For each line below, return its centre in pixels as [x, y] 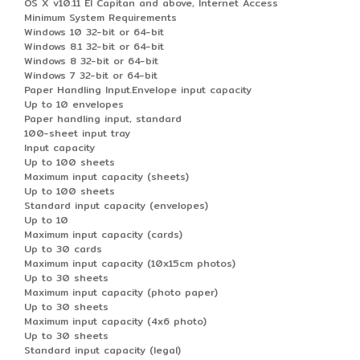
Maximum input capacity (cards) [103, 234]
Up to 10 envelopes [74, 104]
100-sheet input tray [77, 133]
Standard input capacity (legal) [102, 350]
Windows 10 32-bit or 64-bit [94, 31]
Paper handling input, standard [103, 118]
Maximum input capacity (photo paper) [121, 292]
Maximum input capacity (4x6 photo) [115, 321]
